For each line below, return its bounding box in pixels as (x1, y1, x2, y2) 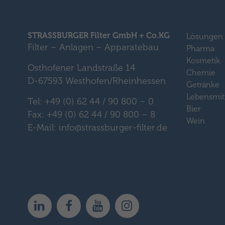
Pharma (186, 43, 214, 53)
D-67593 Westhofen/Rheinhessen (27, 75, 166, 86)
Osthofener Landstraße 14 (27, 62, 135, 73)
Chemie (186, 67, 215, 77)
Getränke (186, 79, 219, 89)
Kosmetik (186, 55, 220, 65)
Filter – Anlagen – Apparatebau (27, 41, 159, 53)
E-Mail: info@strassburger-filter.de (27, 122, 167, 133)
